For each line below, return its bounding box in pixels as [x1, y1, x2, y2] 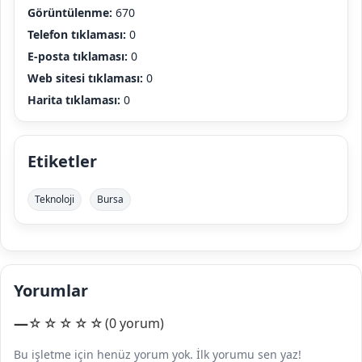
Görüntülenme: [27, 4, 112, 20]
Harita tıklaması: [27, 91, 120, 107]
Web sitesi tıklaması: [27, 69, 143, 86]
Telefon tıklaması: [27, 26, 126, 42]
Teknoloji [35, 192, 74, 206]
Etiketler [27, 149, 97, 172]
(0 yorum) [105, 314, 164, 333]
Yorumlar [14, 279, 88, 301]
